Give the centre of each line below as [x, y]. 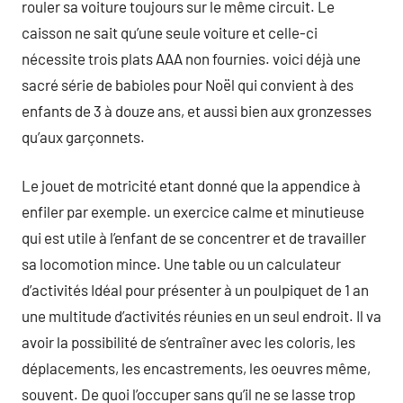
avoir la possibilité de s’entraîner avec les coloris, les [188, 342]
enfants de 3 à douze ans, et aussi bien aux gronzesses [197, 110]
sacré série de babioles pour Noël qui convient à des [188, 84]
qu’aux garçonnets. [83, 136]
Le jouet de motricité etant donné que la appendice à [191, 185]
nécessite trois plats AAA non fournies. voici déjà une [191, 58]
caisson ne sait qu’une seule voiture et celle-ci [170, 32]
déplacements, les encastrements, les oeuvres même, [196, 368]
